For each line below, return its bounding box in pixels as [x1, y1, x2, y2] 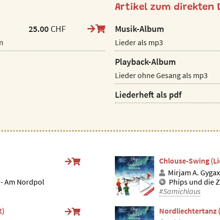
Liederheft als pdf [115, 89, 182, 101]
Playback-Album [115, 56, 176, 68]
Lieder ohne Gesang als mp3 [115, 70, 208, 81]
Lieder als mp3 [115, 37, 163, 48]
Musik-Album [115, 23, 164, 35]
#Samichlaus [159, 186, 200, 196]
